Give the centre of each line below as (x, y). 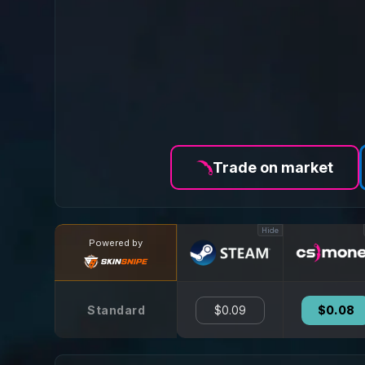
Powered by (115, 242)
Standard (116, 310)
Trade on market (273, 167)
